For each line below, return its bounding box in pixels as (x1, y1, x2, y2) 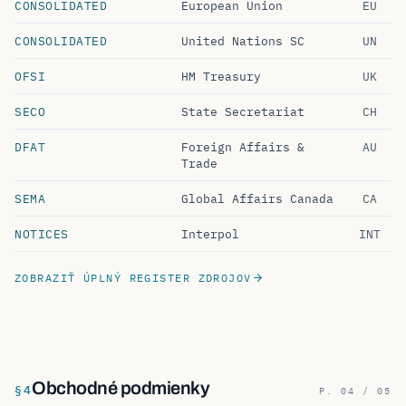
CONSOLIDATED (14, 26, 107, 41)
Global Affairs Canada (181, 184, 333, 198)
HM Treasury (181, 62, 261, 76)
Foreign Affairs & (181, 132, 304, 147)
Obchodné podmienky (32, 371, 210, 391)
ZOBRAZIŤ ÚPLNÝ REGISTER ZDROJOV (14, 264, 252, 277)
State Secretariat (181, 97, 304, 111)
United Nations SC (181, 26, 304, 41)
